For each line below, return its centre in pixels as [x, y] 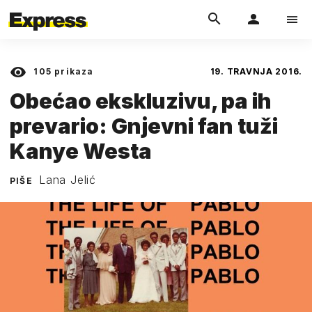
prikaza [73, 71]
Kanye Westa [81, 151]
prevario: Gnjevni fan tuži [144, 126]
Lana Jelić [68, 179]
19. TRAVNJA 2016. [256, 71]
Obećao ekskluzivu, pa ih [141, 101]
